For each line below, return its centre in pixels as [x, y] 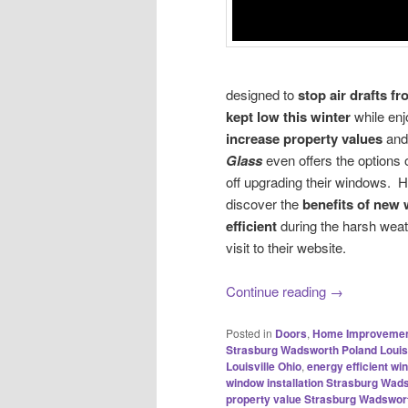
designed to [262, 94]
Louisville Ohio [264, 366]
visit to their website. [286, 247]
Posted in [249, 332]
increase [253, 138]
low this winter [304, 116]
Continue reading [278, 291]
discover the [264, 203]
